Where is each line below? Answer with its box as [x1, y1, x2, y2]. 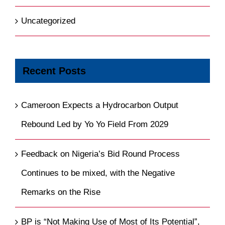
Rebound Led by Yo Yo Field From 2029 [21, 120, 168, 130]
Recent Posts [23, 65, 86, 76]
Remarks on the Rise [21, 187, 100, 197]
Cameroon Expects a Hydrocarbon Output [21, 100, 178, 110]
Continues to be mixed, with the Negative [21, 168, 175, 178]
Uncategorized [21, 16, 75, 26]
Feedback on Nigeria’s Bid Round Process [21, 149, 180, 159]
